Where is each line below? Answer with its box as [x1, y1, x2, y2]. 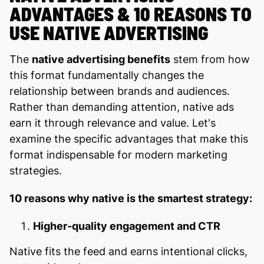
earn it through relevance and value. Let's [9, 116, 216, 129]
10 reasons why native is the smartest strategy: [9, 192, 252, 204]
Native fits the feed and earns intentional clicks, [9, 245, 247, 258]
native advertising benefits [32, 52, 170, 65]
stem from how [170, 52, 250, 65]
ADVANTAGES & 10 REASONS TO [9, 2, 252, 25]
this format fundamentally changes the [9, 68, 204, 81]
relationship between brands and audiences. [9, 84, 230, 97]
